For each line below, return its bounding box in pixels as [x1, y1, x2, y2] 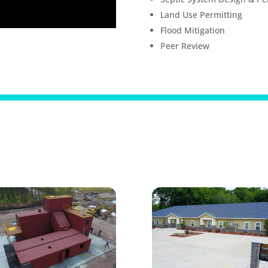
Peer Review [160, 40, 209, 52]
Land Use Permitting [160, 9, 242, 21]
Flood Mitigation [160, 25, 225, 36]
